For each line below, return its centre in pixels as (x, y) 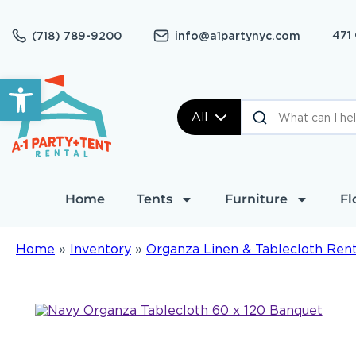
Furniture (256, 199)
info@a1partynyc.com (238, 35)
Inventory (101, 249)
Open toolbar (53, 86)
